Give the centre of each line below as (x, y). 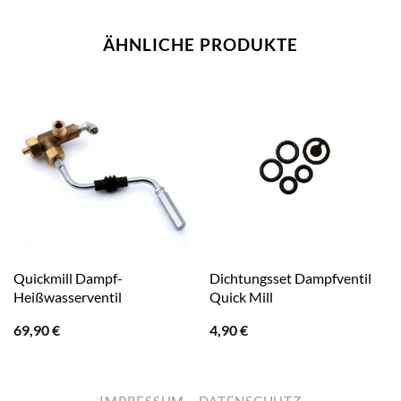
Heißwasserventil (67, 296)
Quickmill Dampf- (68, 277)
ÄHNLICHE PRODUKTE (200, 44)
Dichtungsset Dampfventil (290, 277)
